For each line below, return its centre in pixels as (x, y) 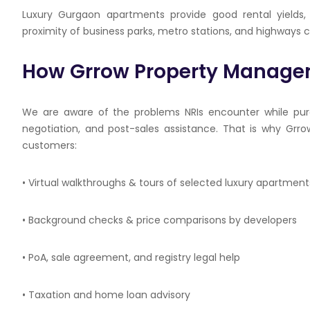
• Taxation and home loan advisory (106, 295)
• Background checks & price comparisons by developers (159, 220)
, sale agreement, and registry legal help (143, 257)
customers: (49, 145)
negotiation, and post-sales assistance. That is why (154, 129)
